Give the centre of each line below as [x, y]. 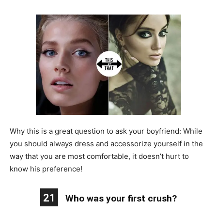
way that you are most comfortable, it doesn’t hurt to [99, 156]
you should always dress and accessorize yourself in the [106, 143]
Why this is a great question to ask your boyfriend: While [106, 131]
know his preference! [46, 169]
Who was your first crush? [121, 198]
